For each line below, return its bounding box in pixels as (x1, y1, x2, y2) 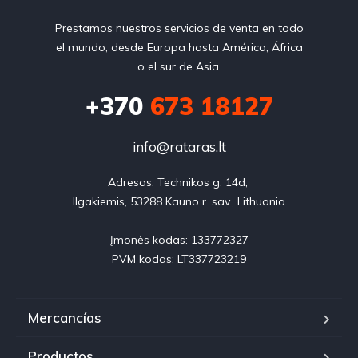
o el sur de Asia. (137, 58, 221, 74)
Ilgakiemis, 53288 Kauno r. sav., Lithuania (73, 193, 285, 209)
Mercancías (28, 308, 101, 326)
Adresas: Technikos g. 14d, (107, 174, 251, 189)
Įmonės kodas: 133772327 (109, 232, 249, 247)
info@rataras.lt (132, 137, 226, 155)
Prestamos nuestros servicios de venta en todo (54, 20, 304, 35)
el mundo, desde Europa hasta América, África (55, 39, 303, 54)
